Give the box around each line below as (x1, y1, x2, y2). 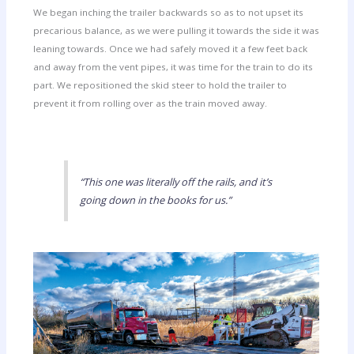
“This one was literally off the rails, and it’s (80, 174, 273, 189)
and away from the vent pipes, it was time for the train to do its (33, 61, 314, 73)
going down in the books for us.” (80, 192, 232, 207)
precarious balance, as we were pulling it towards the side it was (33, 24, 320, 37)
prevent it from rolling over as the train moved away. (33, 97, 268, 110)
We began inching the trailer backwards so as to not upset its (33, 6, 304, 19)
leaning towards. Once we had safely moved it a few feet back (33, 43, 308, 55)
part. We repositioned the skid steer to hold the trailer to (33, 79, 288, 92)
